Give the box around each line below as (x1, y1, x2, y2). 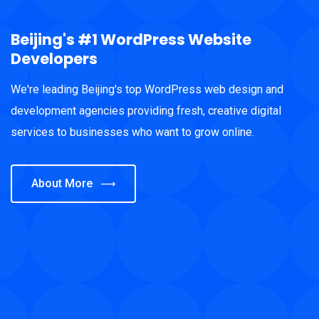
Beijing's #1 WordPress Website (11, 29, 251, 50)
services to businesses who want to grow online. (11, 125, 254, 139)
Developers (11, 48, 98, 69)
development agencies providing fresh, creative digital (11, 104, 281, 117)
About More (31, 177, 93, 190)
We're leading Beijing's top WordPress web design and (11, 83, 283, 96)
